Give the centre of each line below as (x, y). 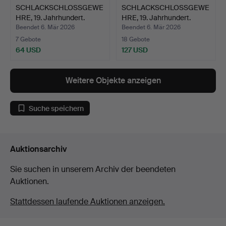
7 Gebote (28, 40)
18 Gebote (136, 40)
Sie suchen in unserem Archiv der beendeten (93, 169)
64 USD (28, 50)
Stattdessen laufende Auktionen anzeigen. (88, 202)
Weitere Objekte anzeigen (113, 81)
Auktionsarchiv (39, 149)
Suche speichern (56, 108)
